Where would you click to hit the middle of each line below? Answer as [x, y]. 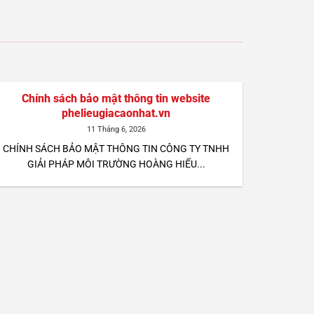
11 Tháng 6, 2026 [116, 129]
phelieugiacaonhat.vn [116, 114]
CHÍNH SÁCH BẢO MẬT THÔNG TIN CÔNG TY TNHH [116, 148]
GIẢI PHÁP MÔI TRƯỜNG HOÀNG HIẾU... [116, 164]
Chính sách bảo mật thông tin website [116, 99]
